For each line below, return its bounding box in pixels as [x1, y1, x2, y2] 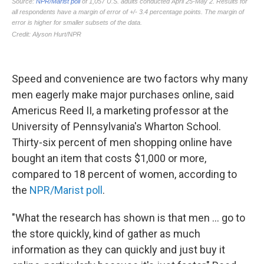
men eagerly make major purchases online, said [12, 88, 234, 101]
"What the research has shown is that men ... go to [12, 212, 245, 224]
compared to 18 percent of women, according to [12, 168, 237, 180]
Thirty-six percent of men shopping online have [12, 136, 232, 148]
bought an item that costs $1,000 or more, [12, 152, 206, 164]
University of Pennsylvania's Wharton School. [12, 120, 221, 133]
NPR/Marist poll [29, 184, 103, 196]
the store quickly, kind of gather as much [12, 227, 200, 240]
